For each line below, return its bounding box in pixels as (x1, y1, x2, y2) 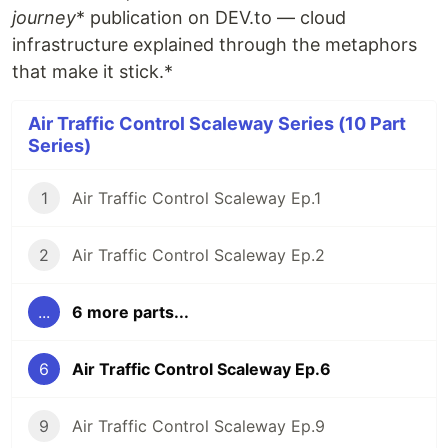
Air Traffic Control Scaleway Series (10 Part (28, 113, 406, 135)
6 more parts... (72, 302, 189, 323)
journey (12, 7, 76, 29)
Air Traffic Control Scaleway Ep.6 (72, 359, 331, 380)
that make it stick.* (12, 61, 173, 83)
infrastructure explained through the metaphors (12, 34, 417, 56)
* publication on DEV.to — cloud (76, 7, 346, 29)
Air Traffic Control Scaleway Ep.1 (72, 188, 321, 209)
